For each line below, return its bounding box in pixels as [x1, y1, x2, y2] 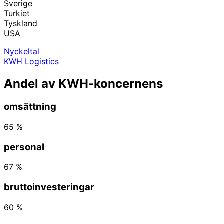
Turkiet [4, 8, 30, 19]
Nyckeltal [4, 46, 39, 57]
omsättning [4, 101, 56, 113]
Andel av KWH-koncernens [4, 76, 163, 91]
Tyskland [4, 18, 37, 29]
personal [4, 141, 44, 153]
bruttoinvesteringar [4, 181, 94, 193]
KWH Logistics [4, 56, 59, 67]
